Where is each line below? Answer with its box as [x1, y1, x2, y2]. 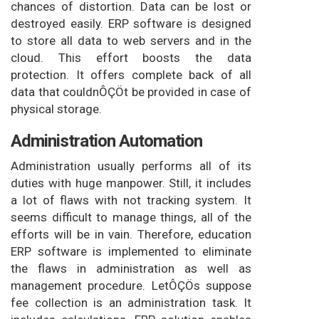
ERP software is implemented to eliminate [11, 244, 251, 258]
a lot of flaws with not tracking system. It [11, 192, 251, 207]
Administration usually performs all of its [11, 158, 251, 173]
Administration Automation [11, 130, 202, 151]
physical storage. [11, 101, 102, 116]
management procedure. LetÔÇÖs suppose [11, 278, 251, 293]
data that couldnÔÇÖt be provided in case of [11, 84, 251, 99]
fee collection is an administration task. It [11, 295, 251, 310]
